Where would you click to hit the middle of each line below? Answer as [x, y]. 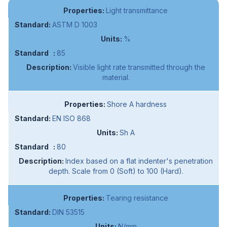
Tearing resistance [137, 198]
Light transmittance [137, 11]
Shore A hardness [137, 104]
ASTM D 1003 [75, 25]
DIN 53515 [68, 212]
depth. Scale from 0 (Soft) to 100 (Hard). [116, 171]
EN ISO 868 [71, 119]
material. [116, 78]
